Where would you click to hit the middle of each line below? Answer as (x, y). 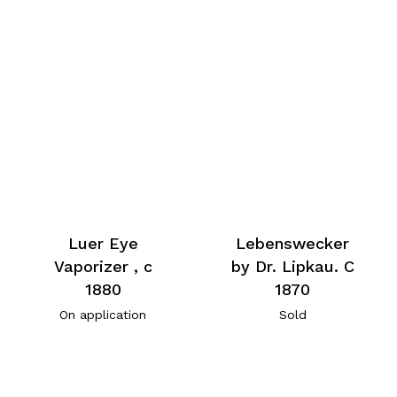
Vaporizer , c (103, 266)
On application (103, 314)
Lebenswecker (293, 243)
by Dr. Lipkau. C (292, 266)
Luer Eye (103, 243)
